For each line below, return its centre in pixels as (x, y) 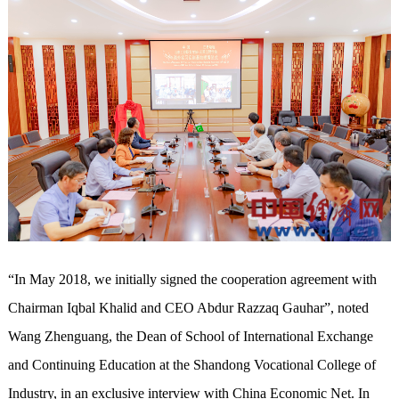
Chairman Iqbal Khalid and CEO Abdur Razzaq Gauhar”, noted (188, 307)
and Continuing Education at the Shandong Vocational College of (191, 364)
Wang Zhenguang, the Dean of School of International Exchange (190, 336)
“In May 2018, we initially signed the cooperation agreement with (192, 279)
